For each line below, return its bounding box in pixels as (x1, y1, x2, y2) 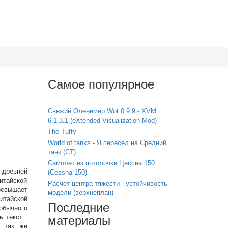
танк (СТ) (47, 148, 76, 156)
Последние (47, 201, 109, 214)
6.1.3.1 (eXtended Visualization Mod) (47, 117, 157, 124)
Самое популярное (47, 77, 154, 91)
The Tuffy (47, 128, 76, 135)
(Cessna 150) (47, 168, 87, 176)
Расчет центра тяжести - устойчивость (47, 180, 167, 187)
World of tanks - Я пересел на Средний (47, 139, 166, 147)
